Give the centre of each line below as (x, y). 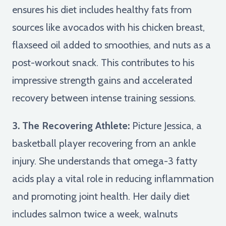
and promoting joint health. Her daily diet (101, 196)
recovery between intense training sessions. (104, 98)
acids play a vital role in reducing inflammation (113, 178)
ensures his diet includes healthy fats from (102, 9)
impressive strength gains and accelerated (102, 80)
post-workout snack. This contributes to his (103, 62)
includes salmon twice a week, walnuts (95, 214)
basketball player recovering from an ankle (104, 143)
